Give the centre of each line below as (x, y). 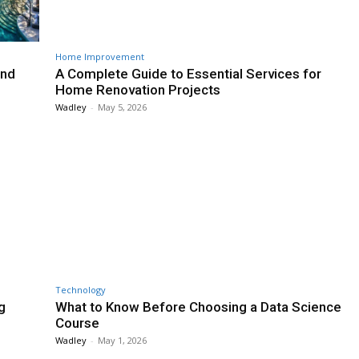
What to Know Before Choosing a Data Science (198, 307)
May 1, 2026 (122, 341)
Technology (81, 290)
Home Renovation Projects (138, 89)
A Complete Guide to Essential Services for (188, 73)
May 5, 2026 (122, 107)
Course (77, 323)
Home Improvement (100, 56)
